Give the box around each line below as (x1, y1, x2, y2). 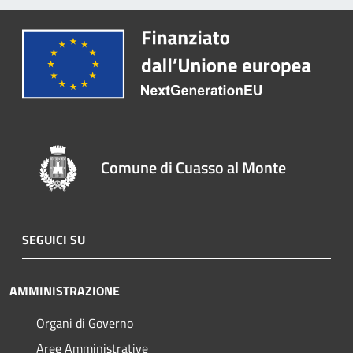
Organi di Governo (36, 313, 133, 333)
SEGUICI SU (22, 229, 85, 249)
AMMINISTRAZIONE (9, 281, 120, 300)
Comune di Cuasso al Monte (101, 154, 287, 180)
